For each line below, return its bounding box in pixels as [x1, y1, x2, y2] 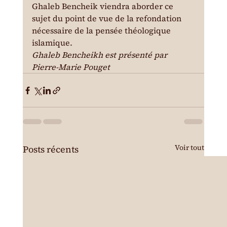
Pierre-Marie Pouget [31, 61, 110, 73]
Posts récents [22, 143, 79, 156]
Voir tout [175, 142, 205, 153]
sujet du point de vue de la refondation [31, 13, 183, 24]
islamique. [31, 37, 72, 49]
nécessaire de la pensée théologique [31, 25, 173, 36]
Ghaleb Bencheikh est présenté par [31, 49, 169, 61]
